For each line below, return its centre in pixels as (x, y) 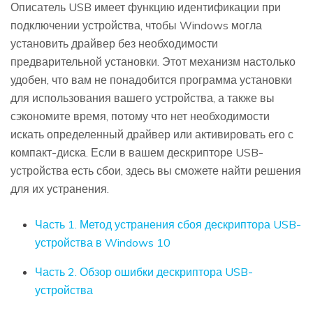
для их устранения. (60, 189)
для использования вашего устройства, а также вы (143, 98)
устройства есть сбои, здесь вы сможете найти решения (156, 171)
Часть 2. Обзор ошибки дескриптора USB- (144, 272)
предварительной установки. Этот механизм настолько (153, 62)
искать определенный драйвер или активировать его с (152, 134)
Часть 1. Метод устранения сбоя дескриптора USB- (168, 225)
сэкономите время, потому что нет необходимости (140, 116)
